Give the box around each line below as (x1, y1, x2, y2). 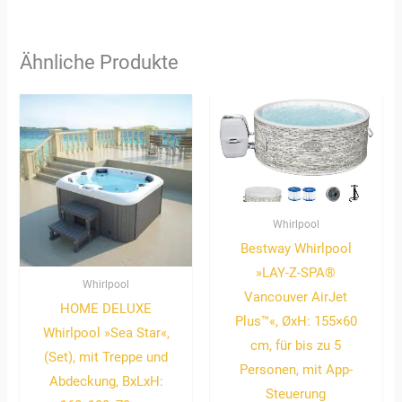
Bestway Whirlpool (240, 240, 352, 257)
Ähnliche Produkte (20, 51, 179, 74)
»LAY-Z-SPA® (256, 264, 336, 281)
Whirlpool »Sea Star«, (42, 324, 170, 341)
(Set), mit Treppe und (44, 348, 169, 365)
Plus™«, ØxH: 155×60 (234, 312, 357, 329)
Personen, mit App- (239, 361, 353, 378)
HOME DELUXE (60, 300, 153, 317)
